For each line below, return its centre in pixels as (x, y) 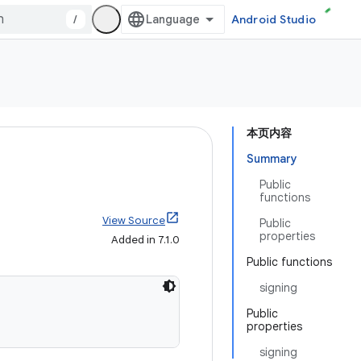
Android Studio (273, 19)
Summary (272, 159)
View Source (134, 220)
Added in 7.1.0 (145, 240)
